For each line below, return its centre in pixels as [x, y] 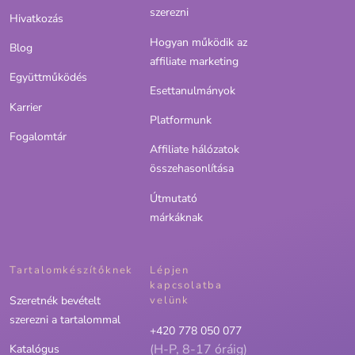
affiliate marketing [195, 61]
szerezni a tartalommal [65, 319]
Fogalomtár [38, 137]
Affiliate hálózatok [195, 150]
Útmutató [174, 198]
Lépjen [170, 270]
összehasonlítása [192, 169]
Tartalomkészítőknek [72, 270]
